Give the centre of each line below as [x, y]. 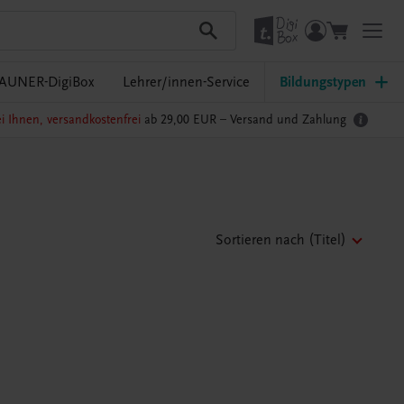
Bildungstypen [323, 82]
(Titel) [327, 239]
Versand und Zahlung [288, 120]
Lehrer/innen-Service [186, 82]
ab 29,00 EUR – [185, 120]
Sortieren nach [260, 239]
